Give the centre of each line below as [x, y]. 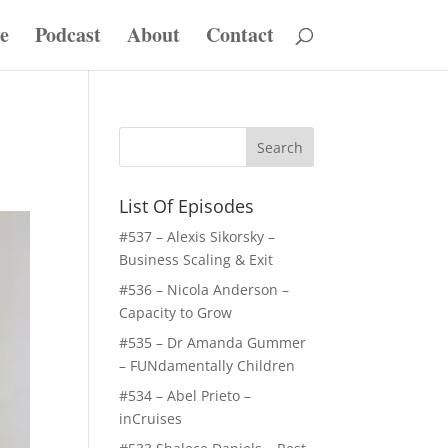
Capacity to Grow [176, 312]
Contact [239, 34]
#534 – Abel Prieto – [185, 395]
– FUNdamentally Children [207, 365]
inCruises [151, 418]
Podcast [67, 34]
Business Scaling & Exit [196, 259]
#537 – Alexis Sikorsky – [197, 236]
